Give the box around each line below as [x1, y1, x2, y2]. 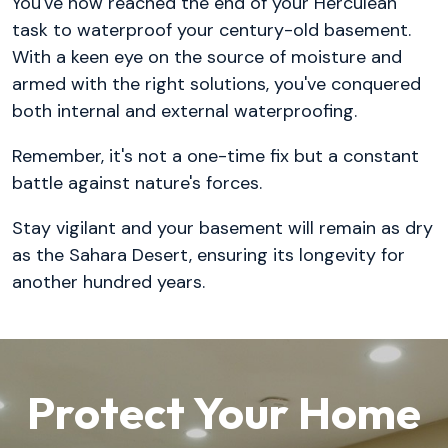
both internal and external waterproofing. [12, 99, 357, 124]
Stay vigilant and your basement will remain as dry [12, 216, 433, 241]
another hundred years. [12, 270, 205, 295]
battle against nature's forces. [12, 171, 262, 196]
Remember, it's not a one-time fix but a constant [12, 144, 419, 169]
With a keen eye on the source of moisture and [12, 45, 402, 70]
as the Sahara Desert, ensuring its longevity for [12, 243, 405, 268]
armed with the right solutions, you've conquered [12, 72, 421, 97]
